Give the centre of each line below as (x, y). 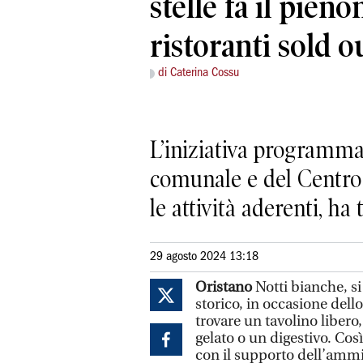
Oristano (224, 287)
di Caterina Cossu (199, 73)
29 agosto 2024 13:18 (204, 256)
